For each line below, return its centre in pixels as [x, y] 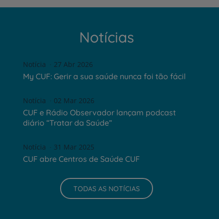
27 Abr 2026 [73, 65]
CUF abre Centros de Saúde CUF [81, 159]
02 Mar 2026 [74, 101]
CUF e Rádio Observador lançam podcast [99, 113]
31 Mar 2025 [74, 147]
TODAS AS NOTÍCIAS [106, 188]
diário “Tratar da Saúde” [67, 123]
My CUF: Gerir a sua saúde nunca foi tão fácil [104, 77]
